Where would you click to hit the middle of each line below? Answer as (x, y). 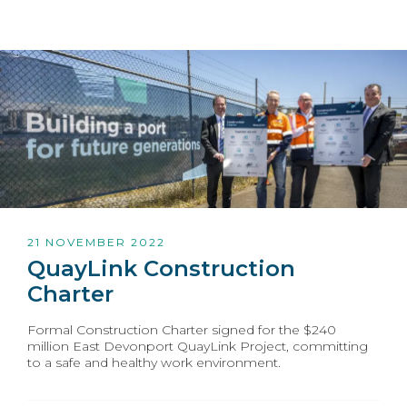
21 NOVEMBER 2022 (96, 242)
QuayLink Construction (161, 268)
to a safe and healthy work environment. (154, 362)
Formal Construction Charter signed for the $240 (182, 329)
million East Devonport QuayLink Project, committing (198, 346)
